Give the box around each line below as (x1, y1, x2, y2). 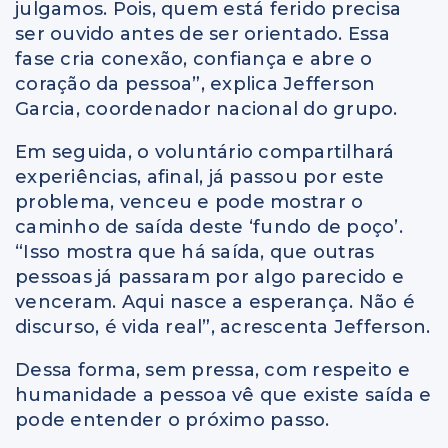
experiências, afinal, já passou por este (15, 166, 384, 189)
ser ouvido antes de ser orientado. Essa (15, 23, 390, 46)
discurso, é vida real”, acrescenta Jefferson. (15, 316, 431, 339)
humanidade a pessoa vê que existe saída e (15, 384, 432, 407)
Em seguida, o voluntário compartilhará (15, 141, 395, 164)
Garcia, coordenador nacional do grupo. (15, 98, 398, 121)
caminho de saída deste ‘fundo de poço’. (15, 216, 403, 239)
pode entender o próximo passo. (15, 409, 330, 432)
